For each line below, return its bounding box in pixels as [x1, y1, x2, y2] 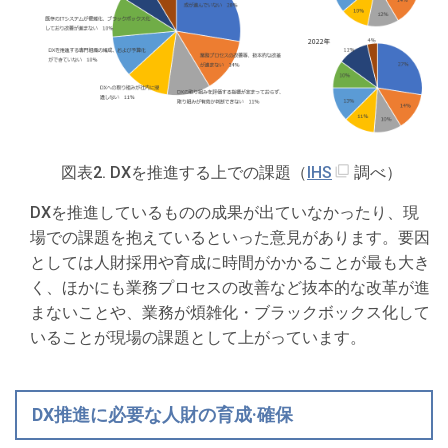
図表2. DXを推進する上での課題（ [61, 163, 307, 183]
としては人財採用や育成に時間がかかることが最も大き [30, 253, 430, 273]
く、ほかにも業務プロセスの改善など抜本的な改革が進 [30, 278, 430, 298]
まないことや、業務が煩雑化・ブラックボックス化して [30, 303, 430, 323]
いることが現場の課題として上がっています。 [30, 328, 366, 348]
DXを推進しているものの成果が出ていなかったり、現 [30, 203, 419, 223]
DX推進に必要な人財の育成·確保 [31, 404, 293, 425]
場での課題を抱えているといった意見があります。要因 [30, 228, 430, 248]
